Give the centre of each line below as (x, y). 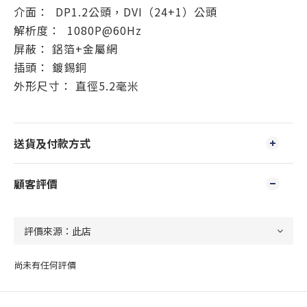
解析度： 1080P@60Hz (78, 30)
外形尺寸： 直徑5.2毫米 (76, 86)
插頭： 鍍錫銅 (50, 67)
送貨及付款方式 (52, 143)
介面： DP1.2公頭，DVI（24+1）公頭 (115, 12)
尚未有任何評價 (45, 265)
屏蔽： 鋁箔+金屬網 (66, 49)
